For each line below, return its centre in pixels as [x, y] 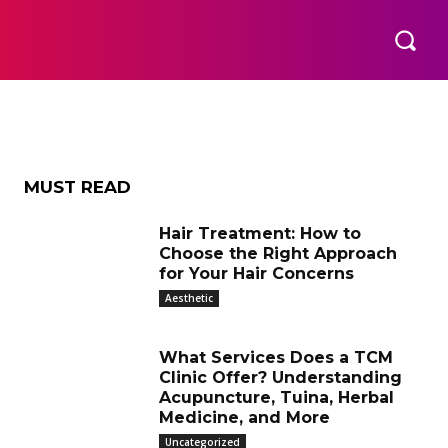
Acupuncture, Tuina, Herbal [276, 397]
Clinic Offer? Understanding [280, 377]
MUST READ [77, 187]
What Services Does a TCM [276, 357]
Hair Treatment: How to [260, 233]
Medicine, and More [244, 417]
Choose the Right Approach [278, 253]
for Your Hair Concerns [256, 273]
